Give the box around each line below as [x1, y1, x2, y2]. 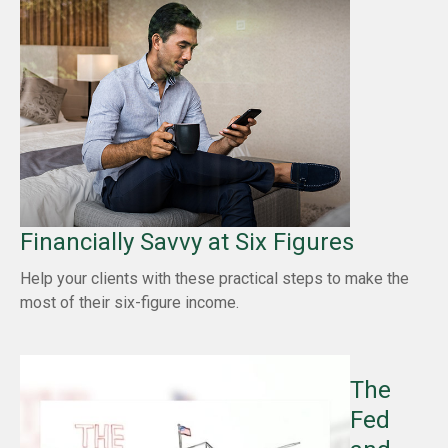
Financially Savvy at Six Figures [20, 227, 354, 256]
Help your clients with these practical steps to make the [20, 268, 409, 288]
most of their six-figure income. [20, 292, 239, 312]
